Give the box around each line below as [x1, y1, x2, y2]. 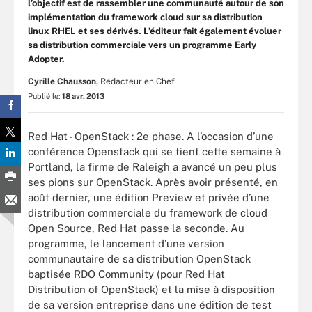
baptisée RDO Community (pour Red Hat [28, 267, 225, 280]
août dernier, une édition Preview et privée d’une [28, 191, 270, 203]
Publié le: [28, 92, 62, 100]
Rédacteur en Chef [100, 77, 175, 86]
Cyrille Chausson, [28, 77, 98, 86]
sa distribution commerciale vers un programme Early [28, 40, 256, 50]
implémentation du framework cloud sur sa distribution [28, 12, 263, 22]
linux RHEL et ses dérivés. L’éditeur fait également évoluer [28, 26, 281, 36]
